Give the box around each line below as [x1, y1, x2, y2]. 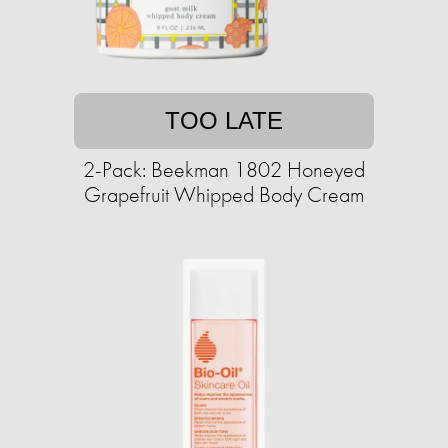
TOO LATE [165, 107, 283, 135]
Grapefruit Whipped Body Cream [84, 180, 364, 210]
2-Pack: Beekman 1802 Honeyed [83, 155, 365, 185]
